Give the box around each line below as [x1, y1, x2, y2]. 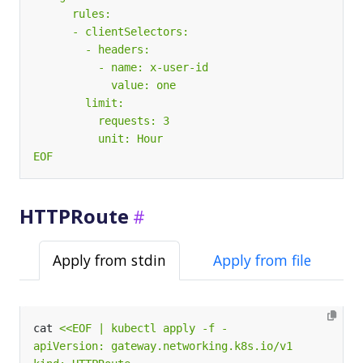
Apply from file [213, 250, 311, 270]
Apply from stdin [53, 250, 166, 270]
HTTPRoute [19, 203, 129, 229]
